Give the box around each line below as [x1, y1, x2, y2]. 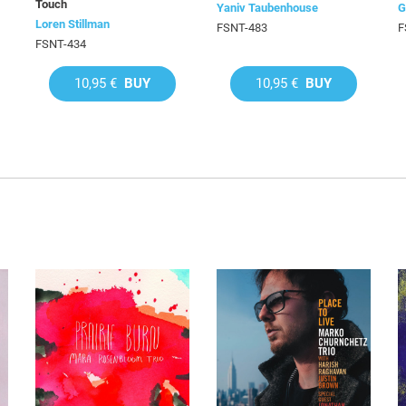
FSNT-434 [35, 37, 86, 51]
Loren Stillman [35, 17, 110, 31]
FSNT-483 [217, 21, 267, 34]
